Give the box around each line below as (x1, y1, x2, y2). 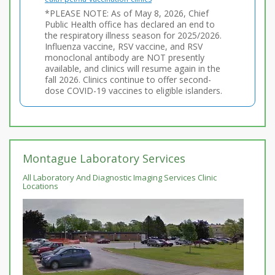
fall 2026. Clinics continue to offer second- (45, 74, 211, 85)
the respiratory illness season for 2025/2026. (45, 29, 222, 41)
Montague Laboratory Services (23, 151, 185, 166)
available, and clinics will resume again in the (45, 63, 220, 74)
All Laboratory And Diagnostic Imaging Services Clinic (23, 172, 217, 183)
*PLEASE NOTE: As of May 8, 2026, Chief (45, 7, 209, 19)
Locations (23, 180, 58, 192)
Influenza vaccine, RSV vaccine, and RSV (45, 41, 203, 52)
